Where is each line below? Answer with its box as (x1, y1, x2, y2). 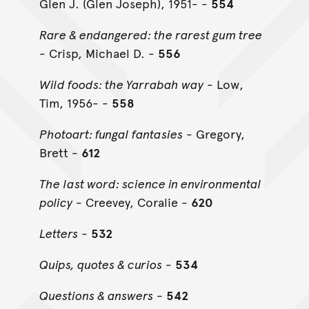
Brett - (39, 143, 81, 161)
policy (39, 193, 72, 211)
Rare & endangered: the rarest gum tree (39, 26, 262, 43)
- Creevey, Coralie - (72, 193, 191, 211)
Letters (39, 224, 78, 242)
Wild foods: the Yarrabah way (39, 75, 203, 93)
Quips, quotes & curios (39, 255, 162, 273)
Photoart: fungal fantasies (39, 125, 183, 143)
